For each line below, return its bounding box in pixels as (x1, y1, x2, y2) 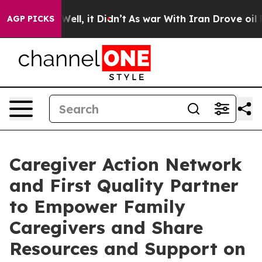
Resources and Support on (9, 237, 246, 260)
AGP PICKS (7, 13, 54, 24)
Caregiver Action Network (9, 153, 242, 175)
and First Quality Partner (9, 174, 239, 196)
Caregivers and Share (9, 216, 203, 239)
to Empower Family (9, 195, 185, 218)
